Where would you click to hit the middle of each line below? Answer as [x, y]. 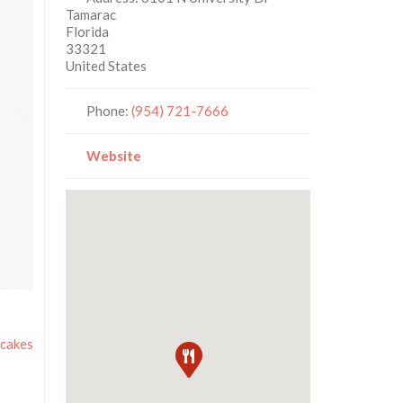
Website [114, 156]
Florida [88, 32]
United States [107, 66]
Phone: [109, 111]
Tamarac [91, 15]
